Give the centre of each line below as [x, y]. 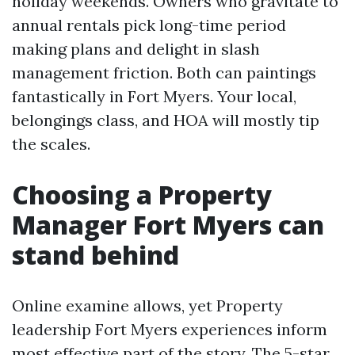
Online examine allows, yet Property [147, 305]
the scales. [51, 144]
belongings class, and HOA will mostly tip [166, 120]
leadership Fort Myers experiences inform [170, 329]
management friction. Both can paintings [164, 73]
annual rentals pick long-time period [149, 25]
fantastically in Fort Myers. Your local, [154, 96]
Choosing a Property [142, 195]
